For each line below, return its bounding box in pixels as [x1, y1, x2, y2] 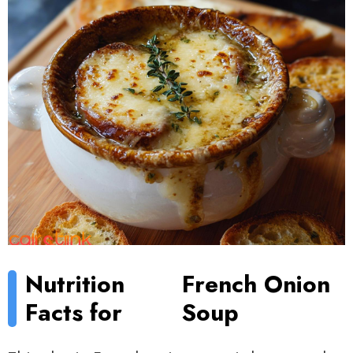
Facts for [25, 295, 123, 329]
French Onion [181, 266, 330, 301]
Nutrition [25, 266, 125, 301]
